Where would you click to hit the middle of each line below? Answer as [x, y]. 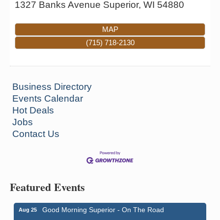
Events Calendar [48, 99]
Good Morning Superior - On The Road [103, 210]
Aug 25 [27, 210]
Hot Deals [33, 110]
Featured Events [47, 187]
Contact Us [36, 134]
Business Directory [52, 87]
